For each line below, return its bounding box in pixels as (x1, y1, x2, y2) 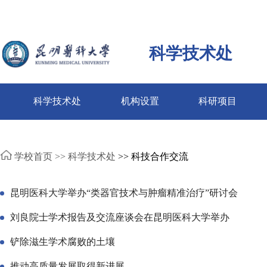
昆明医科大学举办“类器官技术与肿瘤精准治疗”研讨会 (10, 188, 238, 198)
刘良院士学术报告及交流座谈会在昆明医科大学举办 (10, 212, 229, 223)
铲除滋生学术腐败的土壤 (10, 237, 115, 247)
